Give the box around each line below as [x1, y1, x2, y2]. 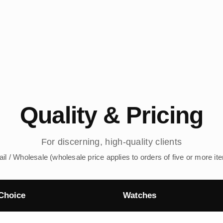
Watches [123, 191, 156, 201]
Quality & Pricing [20, 102, 203, 129]
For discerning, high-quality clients [41, 137, 182, 147]
